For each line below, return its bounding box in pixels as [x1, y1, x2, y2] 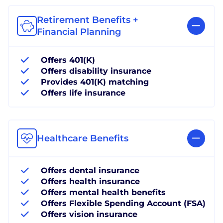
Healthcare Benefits [37, 132, 128, 144]
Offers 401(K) [41, 55, 95, 65]
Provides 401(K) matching [41, 77, 149, 87]
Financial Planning [37, 26, 121, 37]
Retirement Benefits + [37, 14, 138, 25]
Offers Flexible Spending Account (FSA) [41, 198, 206, 208]
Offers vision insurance [41, 209, 137, 219]
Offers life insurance [41, 88, 125, 98]
